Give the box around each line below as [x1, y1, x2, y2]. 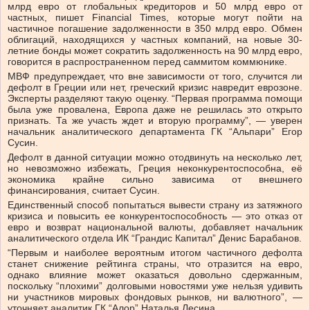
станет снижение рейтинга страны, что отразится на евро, [8, 258, 302, 270]
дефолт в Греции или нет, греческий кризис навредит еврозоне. [8, 82, 302, 93]
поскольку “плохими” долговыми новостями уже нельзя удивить [8, 280, 302, 292]
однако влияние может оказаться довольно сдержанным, [8, 269, 302, 281]
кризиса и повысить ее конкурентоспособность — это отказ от [8, 210, 302, 222]
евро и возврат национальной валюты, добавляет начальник [8, 221, 302, 233]
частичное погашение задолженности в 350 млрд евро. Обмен [8, 23, 302, 35]
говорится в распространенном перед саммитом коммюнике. [8, 56, 287, 68]
